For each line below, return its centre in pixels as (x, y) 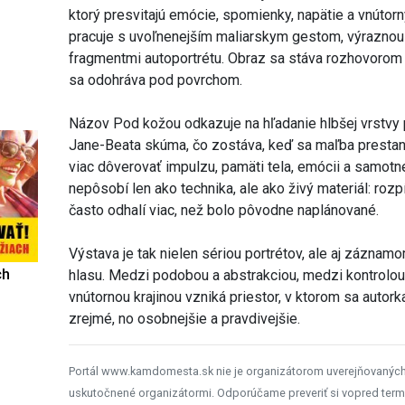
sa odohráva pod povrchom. (156, 80)
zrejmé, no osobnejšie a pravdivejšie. (185, 318)
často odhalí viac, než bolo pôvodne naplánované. (224, 210)
